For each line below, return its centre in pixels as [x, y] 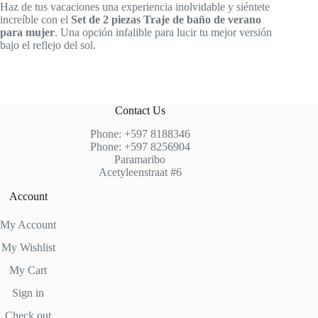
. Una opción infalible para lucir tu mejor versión [163, 32]
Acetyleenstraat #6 [140, 172]
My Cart [28, 270]
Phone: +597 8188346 [140, 133]
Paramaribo [140, 159]
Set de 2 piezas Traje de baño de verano [166, 19]
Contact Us [140, 110]
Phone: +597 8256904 [140, 146]
